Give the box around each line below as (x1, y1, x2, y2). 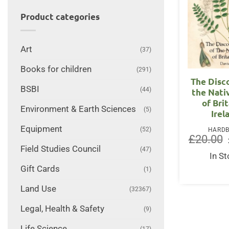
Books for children (20, 64, 91, 74)
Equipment (20, 124, 62, 134)
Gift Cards (20, 164, 60, 174)
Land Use (20, 184, 56, 194)
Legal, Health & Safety (20, 203, 104, 214)
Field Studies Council (20, 144, 101, 154)
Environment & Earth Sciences (20, 104, 136, 114)
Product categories (20, 11, 100, 22)
